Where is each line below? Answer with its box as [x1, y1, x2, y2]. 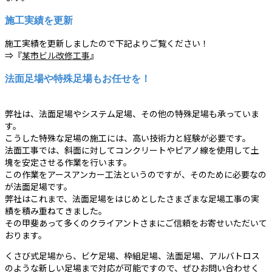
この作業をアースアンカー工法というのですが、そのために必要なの [5, 168, 267, 180]
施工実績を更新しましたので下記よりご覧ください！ [5, 37, 209, 50]
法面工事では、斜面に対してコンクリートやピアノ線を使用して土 [5, 143, 259, 156]
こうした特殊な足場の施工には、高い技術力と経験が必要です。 [5, 131, 251, 144]
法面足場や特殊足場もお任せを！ [5, 71, 151, 85]
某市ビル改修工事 [22, 49, 90, 62]
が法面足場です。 [5, 180, 72, 192]
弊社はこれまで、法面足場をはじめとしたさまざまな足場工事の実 [5, 192, 259, 205]
